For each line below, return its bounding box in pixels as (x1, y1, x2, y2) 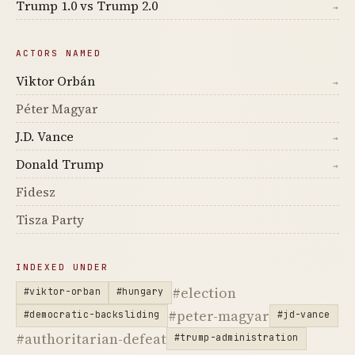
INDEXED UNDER (16, 261, 109, 273)
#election (171, 282, 236, 303)
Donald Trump (16, 155, 104, 173)
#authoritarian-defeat (16, 328, 166, 349)
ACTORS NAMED (16, 47, 101, 59)
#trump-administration (174, 330, 299, 343)
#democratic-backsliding (24, 307, 160, 320)
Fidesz (16, 182, 55, 200)
